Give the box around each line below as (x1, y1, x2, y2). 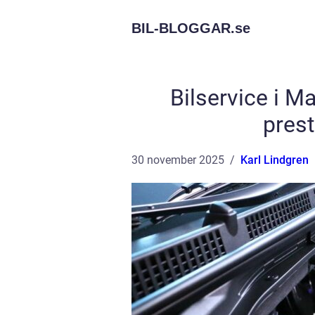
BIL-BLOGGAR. (131, 20, 235, 36)
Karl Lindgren (240, 153, 309, 167)
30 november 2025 (131, 153, 224, 167)
